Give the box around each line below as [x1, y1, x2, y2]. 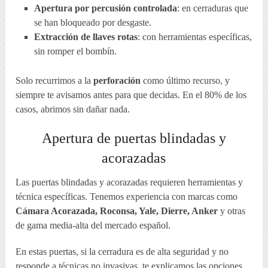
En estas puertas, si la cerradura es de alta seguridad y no [16, 246, 229, 257]
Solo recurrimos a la [16, 75, 94, 86]
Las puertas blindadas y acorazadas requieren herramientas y [16, 177, 243, 188]
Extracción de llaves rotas [33, 32, 138, 42]
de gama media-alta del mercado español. [16, 220, 171, 231]
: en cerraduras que [176, 3, 248, 14]
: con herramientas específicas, [137, 32, 252, 42]
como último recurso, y [141, 75, 230, 86]
